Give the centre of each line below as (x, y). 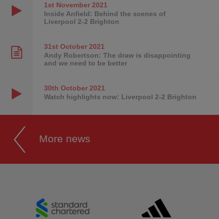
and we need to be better (85, 63)
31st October (65, 46)
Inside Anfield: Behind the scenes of (105, 13)
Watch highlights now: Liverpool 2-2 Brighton (120, 97)
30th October (66, 88)
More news (65, 138)
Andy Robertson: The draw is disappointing (117, 55)
